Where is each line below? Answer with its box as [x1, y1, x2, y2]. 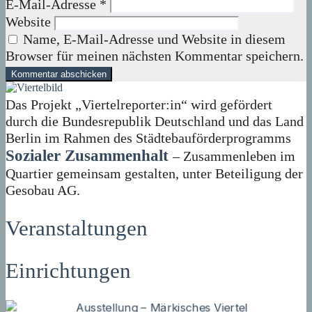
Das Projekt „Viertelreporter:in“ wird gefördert [6, 96, 272, 112]
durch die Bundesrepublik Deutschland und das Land [6, 113, 304, 129]
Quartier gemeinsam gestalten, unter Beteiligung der [6, 165, 303, 181]
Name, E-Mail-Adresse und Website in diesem [23, 31, 286, 47]
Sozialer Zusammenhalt [6, 146, 169, 164]
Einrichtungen [6, 258, 131, 283]
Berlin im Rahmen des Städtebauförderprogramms [6, 130, 291, 146]
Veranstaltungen [6, 215, 148, 240]
